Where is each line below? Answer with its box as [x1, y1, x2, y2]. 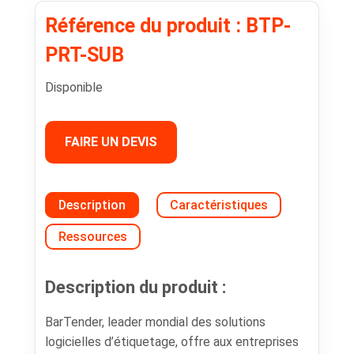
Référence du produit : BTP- [44, 13, 291, 37]
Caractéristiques [169, 197, 268, 213]
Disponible [44, 79, 103, 95]
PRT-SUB [44, 43, 124, 66]
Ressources [58, 228, 127, 244]
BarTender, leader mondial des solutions [44, 314, 265, 330]
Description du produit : [44, 277, 226, 297]
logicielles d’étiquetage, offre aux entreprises [44, 333, 299, 349]
